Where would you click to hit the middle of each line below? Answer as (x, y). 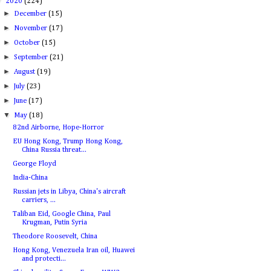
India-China (30, 178)
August (26, 72)
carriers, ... (38, 200)
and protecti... (44, 259)
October (28, 43)
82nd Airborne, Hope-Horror (58, 128)
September (32, 57)
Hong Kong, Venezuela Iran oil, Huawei (73, 250)
